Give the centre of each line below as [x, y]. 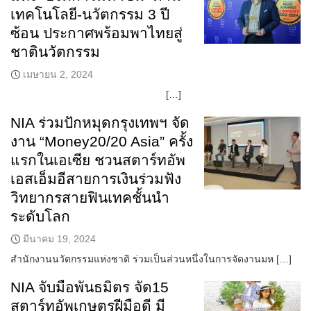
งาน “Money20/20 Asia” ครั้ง [102, 142]
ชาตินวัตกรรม [55, 52]
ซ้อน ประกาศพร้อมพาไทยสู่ [96, 33]
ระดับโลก [40, 217]
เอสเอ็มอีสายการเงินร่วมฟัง [96, 179]
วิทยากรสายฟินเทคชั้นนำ [90, 198]
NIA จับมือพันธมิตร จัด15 [90, 287]
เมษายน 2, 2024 [58, 75]
